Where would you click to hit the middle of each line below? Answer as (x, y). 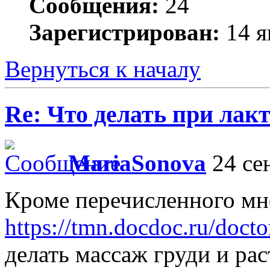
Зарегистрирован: (124, 33)
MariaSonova (137, 163)
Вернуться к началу (103, 69)
